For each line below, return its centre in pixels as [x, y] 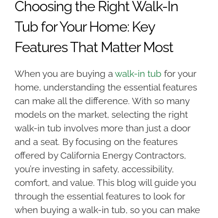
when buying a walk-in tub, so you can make [107, 210]
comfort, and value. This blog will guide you [105, 183]
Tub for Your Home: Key [85, 27]
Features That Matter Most [94, 47]
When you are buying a [64, 74]
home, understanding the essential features [106, 87]
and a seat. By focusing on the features [96, 142]
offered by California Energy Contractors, [100, 155]
